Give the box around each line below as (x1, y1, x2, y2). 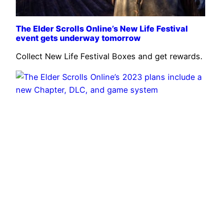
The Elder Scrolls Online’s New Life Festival (16, 24, 188, 34)
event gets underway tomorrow (16, 33, 141, 43)
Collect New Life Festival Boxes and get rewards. (16, 51, 202, 61)
